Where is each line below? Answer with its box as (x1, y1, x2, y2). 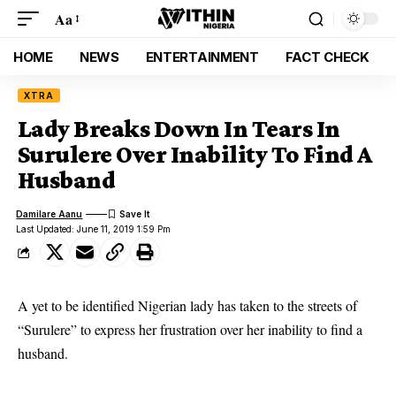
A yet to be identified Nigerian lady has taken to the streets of (18, 296, 357, 315)
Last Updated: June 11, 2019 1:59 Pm (16, 224, 171, 234)
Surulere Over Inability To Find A (18, 141, 372, 168)
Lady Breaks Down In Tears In (18, 115, 340, 142)
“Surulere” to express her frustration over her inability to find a (18, 320, 362, 339)
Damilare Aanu (16, 208, 83, 219)
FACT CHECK (285, 48, 369, 65)
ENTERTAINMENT (145, 48, 259, 65)
